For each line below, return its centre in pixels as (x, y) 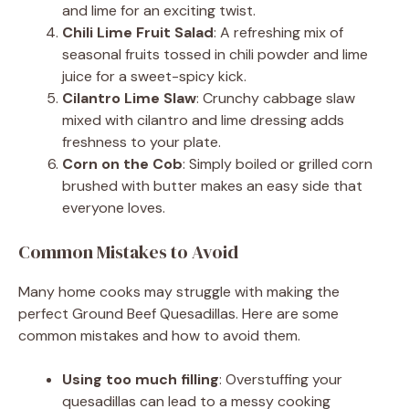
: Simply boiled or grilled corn (278, 163)
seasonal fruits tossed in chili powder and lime (215, 54)
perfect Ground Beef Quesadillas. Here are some (178, 313)
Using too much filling (141, 379)
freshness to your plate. (142, 142)
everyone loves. (114, 207)
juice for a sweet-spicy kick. (154, 76)
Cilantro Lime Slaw (129, 98)
